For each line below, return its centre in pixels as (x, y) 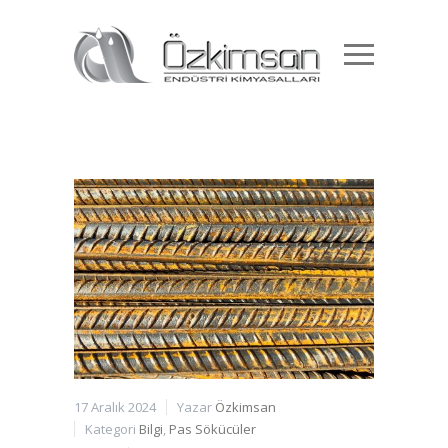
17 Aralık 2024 (115, 406)
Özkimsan (245, 406)
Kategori (112, 428)
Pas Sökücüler (212, 428)
